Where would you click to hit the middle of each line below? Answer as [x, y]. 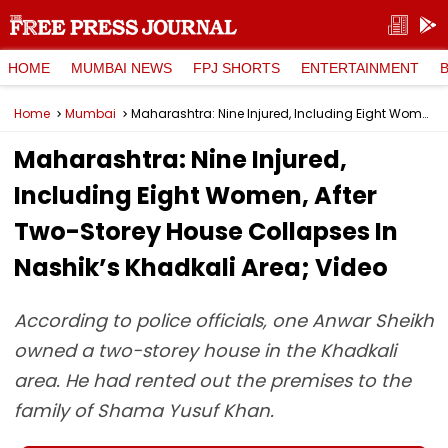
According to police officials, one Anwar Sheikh [224, 320]
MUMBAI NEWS [121, 67]
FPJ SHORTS [236, 67]
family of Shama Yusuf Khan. [144, 410]
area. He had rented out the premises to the [212, 380]
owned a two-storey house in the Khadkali [205, 350]
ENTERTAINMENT [360, 67]
